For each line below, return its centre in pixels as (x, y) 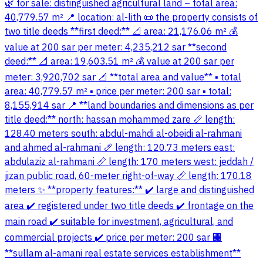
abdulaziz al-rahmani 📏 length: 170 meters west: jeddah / (129, 162)
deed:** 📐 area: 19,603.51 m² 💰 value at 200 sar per (119, 62)
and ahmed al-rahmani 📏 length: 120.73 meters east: (120, 148)
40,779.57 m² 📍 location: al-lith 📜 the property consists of (131, 18)
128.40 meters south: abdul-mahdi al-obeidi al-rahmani (123, 134)
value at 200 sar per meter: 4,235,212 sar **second (116, 48)
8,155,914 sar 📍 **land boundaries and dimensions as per (129, 106)
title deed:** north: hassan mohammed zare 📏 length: (120, 120)
